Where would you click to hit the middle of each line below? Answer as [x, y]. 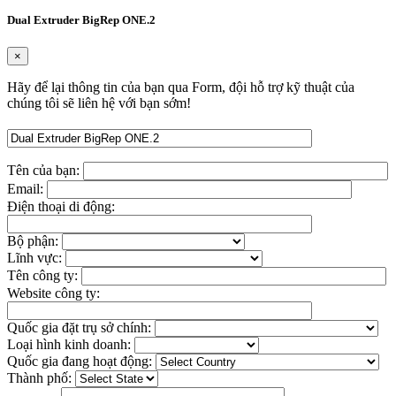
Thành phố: [41, 378]
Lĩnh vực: [36, 258]
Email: [27, 189]
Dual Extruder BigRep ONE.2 [81, 20]
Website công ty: [53, 293]
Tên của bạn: [45, 171]
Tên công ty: [44, 276]
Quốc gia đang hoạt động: [81, 362]
